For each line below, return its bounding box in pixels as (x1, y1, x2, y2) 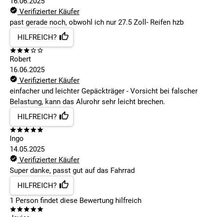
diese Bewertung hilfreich (58, 196, 141, 205)
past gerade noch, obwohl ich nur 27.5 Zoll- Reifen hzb (10, 18, 184, 27)
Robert (10, 55, 31, 64)
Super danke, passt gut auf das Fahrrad (10, 166, 135, 175)
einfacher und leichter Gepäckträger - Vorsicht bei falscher (10, 87, 198, 96)
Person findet (14, 196, 58, 205)
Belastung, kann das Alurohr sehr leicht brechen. (10, 97, 165, 107)
